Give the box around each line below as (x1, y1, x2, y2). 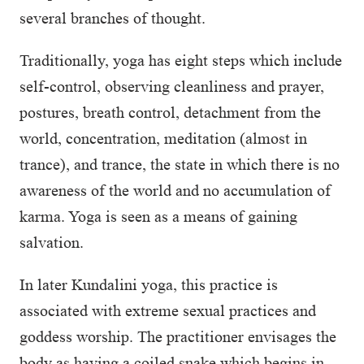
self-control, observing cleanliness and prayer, (19, 77, 324, 95)
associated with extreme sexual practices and (19, 301, 316, 319)
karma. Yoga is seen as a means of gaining (19, 207, 297, 225)
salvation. (19, 233, 84, 251)
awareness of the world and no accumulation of (19, 181, 331, 199)
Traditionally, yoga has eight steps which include (19, 51, 342, 69)
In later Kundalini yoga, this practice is (19, 275, 278, 293)
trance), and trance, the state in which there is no (19, 155, 340, 173)
